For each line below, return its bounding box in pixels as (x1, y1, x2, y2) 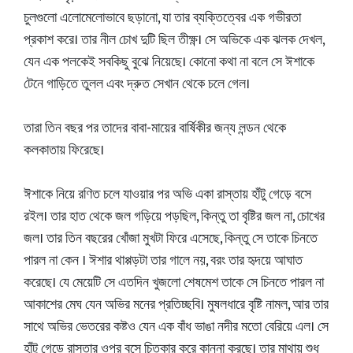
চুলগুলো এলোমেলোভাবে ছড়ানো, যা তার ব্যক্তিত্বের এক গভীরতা (24, 6, 301, 30)
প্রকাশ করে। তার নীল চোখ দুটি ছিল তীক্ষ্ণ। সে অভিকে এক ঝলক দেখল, (24, 28, 324, 52)
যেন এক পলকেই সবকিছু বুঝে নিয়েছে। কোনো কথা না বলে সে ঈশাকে (24, 50, 314, 74)
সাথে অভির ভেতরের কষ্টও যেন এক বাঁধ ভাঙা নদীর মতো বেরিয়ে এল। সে (24, 315, 329, 339)
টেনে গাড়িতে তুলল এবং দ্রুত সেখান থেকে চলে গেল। (24, 72, 253, 96)
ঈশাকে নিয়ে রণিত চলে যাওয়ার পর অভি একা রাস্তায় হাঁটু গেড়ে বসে (24, 183, 311, 206)
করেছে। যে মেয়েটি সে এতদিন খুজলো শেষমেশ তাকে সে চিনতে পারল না (24, 271, 327, 295)
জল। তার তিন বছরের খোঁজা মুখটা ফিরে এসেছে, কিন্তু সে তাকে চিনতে (24, 227, 318, 251)
